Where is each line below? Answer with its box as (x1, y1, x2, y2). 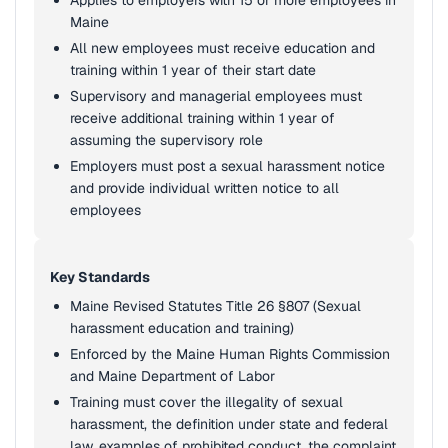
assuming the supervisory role (70, 131, 263, 149)
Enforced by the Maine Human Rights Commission (70, 345, 390, 363)
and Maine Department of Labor (70, 367, 275, 385)
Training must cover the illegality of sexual (70, 393, 343, 411)
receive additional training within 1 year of (70, 109, 335, 127)
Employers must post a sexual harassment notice (70, 157, 385, 175)
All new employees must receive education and (70, 39, 375, 57)
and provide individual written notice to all (70, 179, 339, 197)
